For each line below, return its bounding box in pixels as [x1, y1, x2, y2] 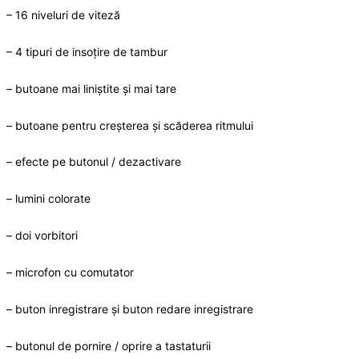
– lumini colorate [6, 192, 91, 206]
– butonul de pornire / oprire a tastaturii [6, 338, 211, 353]
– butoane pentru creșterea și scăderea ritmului [6, 118, 253, 132]
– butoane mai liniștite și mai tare [6, 81, 176, 95]
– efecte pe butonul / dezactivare [6, 155, 181, 169]
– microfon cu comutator [6, 265, 134, 280]
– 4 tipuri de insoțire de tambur [6, 44, 167, 58]
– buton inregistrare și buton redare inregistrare [6, 301, 253, 316]
